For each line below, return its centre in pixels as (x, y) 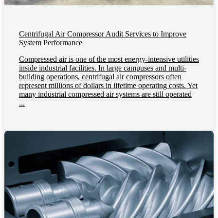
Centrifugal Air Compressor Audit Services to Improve (103, 34)
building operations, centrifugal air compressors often (100, 76)
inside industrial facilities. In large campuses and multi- (103, 68)
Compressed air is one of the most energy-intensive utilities (109, 59)
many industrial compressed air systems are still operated (105, 94)
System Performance (51, 42)
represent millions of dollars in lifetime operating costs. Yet (108, 85)
